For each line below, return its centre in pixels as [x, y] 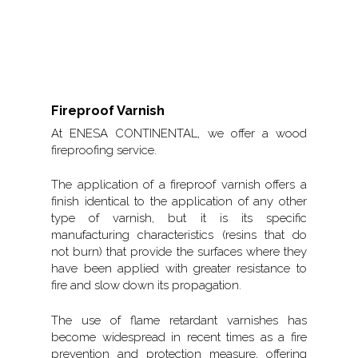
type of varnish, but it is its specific [179, 219]
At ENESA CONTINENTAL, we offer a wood [179, 133]
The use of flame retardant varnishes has [179, 320]
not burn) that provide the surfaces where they [179, 252]
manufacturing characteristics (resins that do [179, 235]
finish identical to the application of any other [179, 202]
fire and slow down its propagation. [147, 286]
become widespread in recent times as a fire [179, 337]
